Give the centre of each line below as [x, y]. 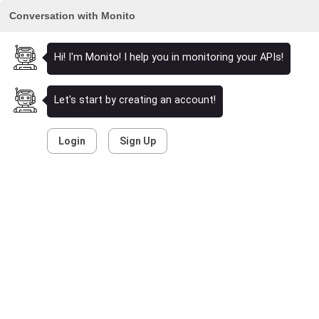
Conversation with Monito [72, 16]
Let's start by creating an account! [135, 100]
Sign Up [137, 141]
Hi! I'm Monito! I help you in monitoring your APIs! [168, 57]
